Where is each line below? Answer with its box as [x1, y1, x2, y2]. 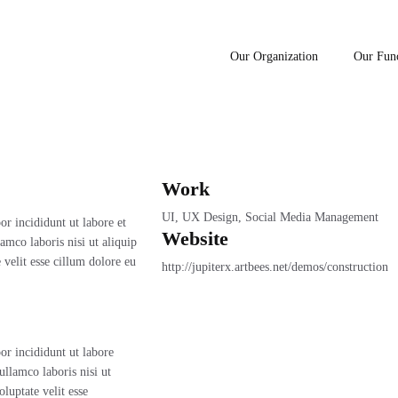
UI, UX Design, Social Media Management [162, 211, 378, 224]
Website [162, 227, 228, 250]
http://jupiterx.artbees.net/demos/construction [162, 260, 388, 274]
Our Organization [230, 50, 318, 63]
